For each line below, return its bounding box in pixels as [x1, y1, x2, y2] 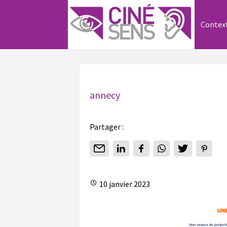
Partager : [90, 122, 124, 132]
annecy [90, 89, 120, 102]
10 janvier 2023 [98, 179, 150, 190]
